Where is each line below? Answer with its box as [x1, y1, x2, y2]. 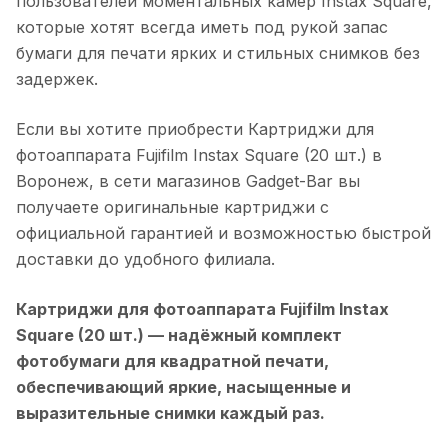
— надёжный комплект [144, 324, 342, 345]
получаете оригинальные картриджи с [16, 196, 329, 217]
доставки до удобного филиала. [16, 248, 275, 269]
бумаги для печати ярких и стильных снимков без [16, 42, 420, 63]
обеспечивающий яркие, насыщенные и [16, 376, 351, 397]
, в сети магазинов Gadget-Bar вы [89, 170, 360, 191]
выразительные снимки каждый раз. [16, 402, 325, 423]
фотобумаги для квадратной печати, [16, 350, 329, 371]
